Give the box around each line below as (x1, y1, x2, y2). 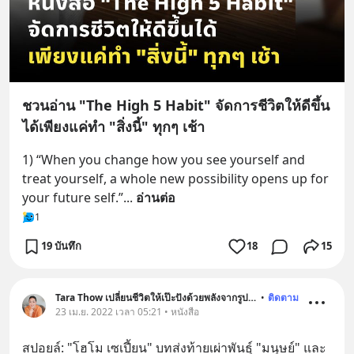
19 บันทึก (41, 239, 81, 254)
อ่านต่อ (136, 188, 175, 206)
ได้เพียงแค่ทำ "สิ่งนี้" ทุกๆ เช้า (22, 116, 205, 136)
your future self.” (22, 188, 123, 206)
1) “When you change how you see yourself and (22, 150, 305, 168)
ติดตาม (268, 290, 299, 304)
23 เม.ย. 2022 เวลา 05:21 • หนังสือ (55, 304, 199, 318)
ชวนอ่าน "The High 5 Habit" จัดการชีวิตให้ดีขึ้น (22, 95, 330, 115)
